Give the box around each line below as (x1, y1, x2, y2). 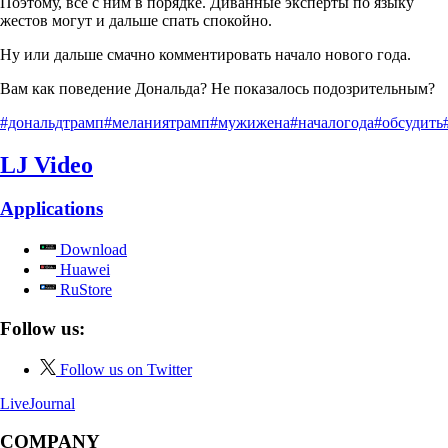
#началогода (290, 113, 374, 131)
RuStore (56, 281, 112, 299)
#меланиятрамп (104, 113, 210, 131)
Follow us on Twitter (60, 360, 192, 378)
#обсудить (374, 113, 443, 131)
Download (56, 241, 127, 259)
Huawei (56, 261, 110, 279)
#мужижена (210, 113, 290, 131)
